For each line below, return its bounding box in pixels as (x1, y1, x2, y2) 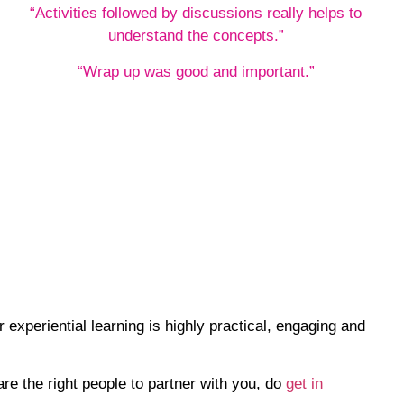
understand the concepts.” (107, 27, 284, 45)
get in (286, 375, 323, 393)
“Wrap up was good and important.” (77, 62, 315, 80)
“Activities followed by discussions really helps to (30, 5, 363, 23)
